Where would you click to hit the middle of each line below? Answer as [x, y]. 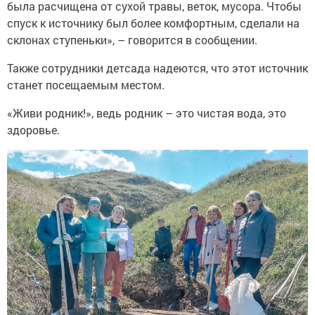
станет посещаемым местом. [86, 84]
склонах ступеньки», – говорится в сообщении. [132, 39]
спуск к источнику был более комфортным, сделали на [153, 22]
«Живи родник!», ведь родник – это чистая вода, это [147, 112]
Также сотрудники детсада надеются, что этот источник [157, 67]
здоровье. [33, 129]
